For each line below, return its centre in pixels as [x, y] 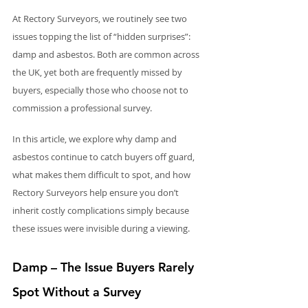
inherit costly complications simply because [102, 210]
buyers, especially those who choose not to [101, 90]
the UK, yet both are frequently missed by [98, 72]
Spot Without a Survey [77, 291]
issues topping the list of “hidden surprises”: [102, 36]
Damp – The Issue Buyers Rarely [105, 267]
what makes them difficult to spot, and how [102, 174]
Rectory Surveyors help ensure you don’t [97, 192]
